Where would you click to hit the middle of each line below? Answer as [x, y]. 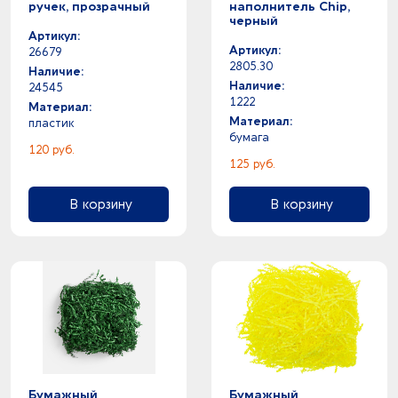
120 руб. [52, 150]
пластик [52, 123]
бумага [249, 137]
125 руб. [252, 164]
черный [254, 21]
